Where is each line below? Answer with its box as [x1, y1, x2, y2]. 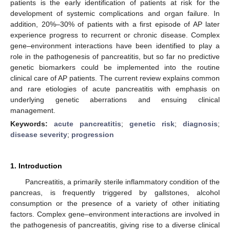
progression [71, 130, 114, 139]
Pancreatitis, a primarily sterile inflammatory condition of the [25, 177, 220, 186]
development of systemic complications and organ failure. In [10, 9, 220, 17]
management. [10, 106, 55, 114]
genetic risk [129, 119, 175, 128]
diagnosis [183, 119, 218, 128]
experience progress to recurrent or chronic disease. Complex [10, 30, 220, 39]
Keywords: [10, 119, 54, 128]
